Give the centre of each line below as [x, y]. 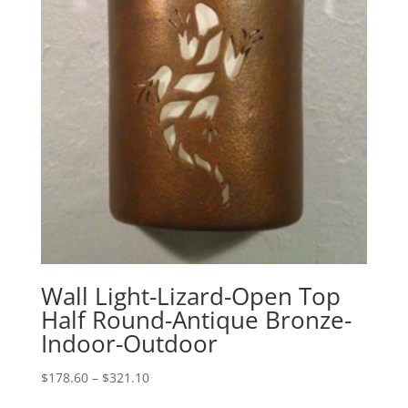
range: [168, 397]
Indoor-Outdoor [129, 343]
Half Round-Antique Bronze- [196, 319]
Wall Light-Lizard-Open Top [190, 296]
